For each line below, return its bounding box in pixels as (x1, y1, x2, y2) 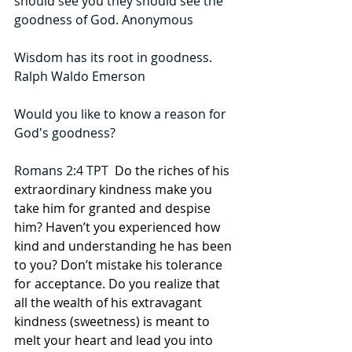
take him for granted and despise (14, 200, 214, 218)
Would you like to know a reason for (14, 105, 229, 123)
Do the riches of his (115, 162, 233, 180)
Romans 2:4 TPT (14, 162, 115, 180)
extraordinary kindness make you (14, 181, 215, 199)
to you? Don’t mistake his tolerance (14, 256, 225, 274)
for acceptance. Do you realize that (14, 275, 223, 293)
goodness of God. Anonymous (14, 11, 193, 29)
